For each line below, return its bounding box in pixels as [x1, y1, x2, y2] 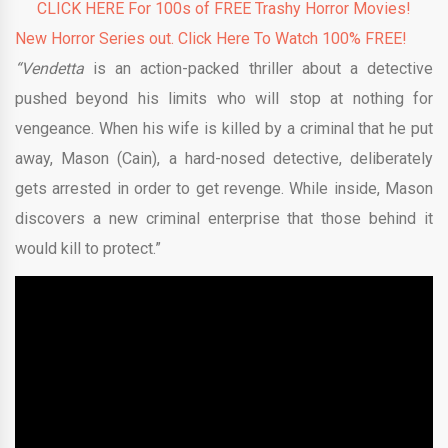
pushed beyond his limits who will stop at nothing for [15, 89, 433, 109]
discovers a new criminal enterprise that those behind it [15, 209, 433, 229]
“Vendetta [15, 59, 94, 79]
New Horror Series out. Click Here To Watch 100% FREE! [15, 29, 407, 49]
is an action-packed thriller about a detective [93, 59, 434, 79]
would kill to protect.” [15, 239, 161, 259]
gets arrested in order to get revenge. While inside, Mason [15, 179, 433, 199]
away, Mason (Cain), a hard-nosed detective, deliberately [15, 149, 433, 169]
